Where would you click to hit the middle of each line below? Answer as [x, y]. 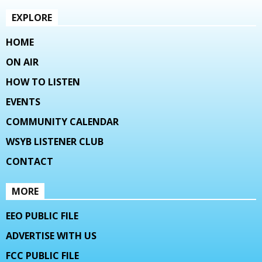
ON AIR [22, 62]
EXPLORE [32, 18]
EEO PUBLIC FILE [42, 216]
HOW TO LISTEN [43, 82]
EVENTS [23, 102]
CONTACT [30, 162]
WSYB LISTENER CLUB [55, 142]
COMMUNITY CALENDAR [62, 122]
